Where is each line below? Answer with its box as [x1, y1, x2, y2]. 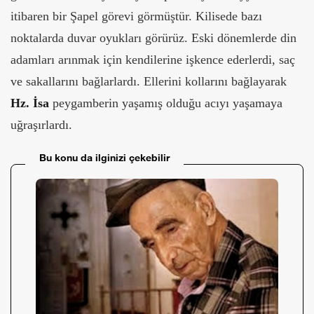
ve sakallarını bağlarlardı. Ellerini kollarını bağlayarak [11, 74, 287, 88]
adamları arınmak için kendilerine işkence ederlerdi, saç [11, 52, 295, 67]
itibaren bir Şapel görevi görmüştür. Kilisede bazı [11, 8, 262, 23]
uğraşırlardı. [11, 117, 72, 132]
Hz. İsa [11, 95, 49, 110]
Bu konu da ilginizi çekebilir [39, 151, 170, 163]
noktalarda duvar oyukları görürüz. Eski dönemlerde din [11, 30, 296, 45]
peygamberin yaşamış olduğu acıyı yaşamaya [49, 95, 282, 110]
